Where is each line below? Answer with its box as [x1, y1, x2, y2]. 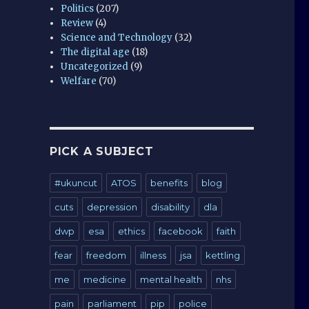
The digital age [61, 46, 130, 58]
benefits [150, 177, 188, 188]
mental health [139, 273, 202, 285]
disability [150, 201, 190, 212]
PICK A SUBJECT [49, 144, 154, 158]
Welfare [61, 74, 97, 87]
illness [139, 249, 166, 261]
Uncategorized [61, 60, 129, 72]
